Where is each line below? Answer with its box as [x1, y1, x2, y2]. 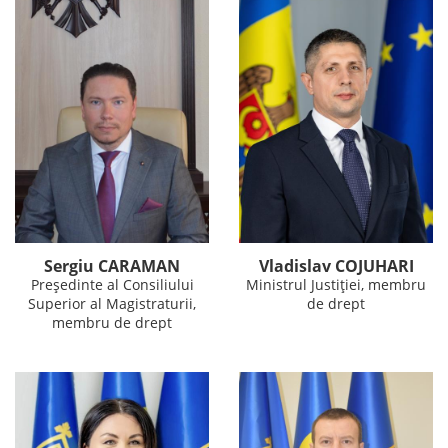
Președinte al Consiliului [30, 274, 194, 294]
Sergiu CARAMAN [44, 254, 180, 277]
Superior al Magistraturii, [28, 293, 196, 313]
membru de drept [52, 312, 172, 332]
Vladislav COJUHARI [258, 254, 414, 277]
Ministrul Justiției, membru [246, 274, 426, 294]
